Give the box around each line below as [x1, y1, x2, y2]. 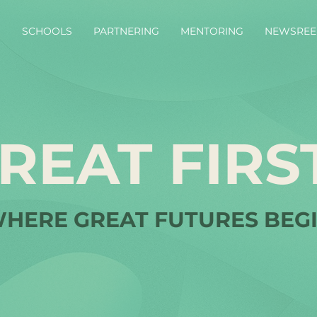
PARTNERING [93, 25, 159, 38]
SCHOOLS [22, 25, 72, 38]
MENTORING [180, 25, 243, 38]
